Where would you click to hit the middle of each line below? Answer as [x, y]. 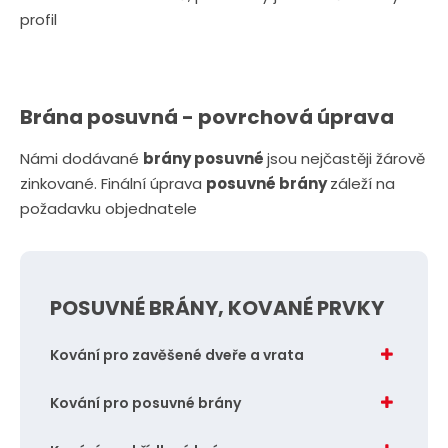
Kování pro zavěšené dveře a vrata [176, 354]
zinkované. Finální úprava [112, 183]
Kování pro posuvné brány [145, 402]
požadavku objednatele [108, 208]
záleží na [362, 183]
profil [38, 19]
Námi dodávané [81, 158]
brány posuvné [204, 158]
